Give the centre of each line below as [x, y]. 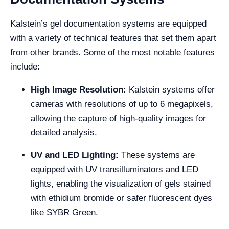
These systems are [158, 155]
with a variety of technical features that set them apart [113, 38]
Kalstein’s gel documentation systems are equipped [108, 24]
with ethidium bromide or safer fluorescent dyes [121, 198]
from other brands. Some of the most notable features [112, 52]
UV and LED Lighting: [76, 155]
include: [25, 67]
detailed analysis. [64, 133]
